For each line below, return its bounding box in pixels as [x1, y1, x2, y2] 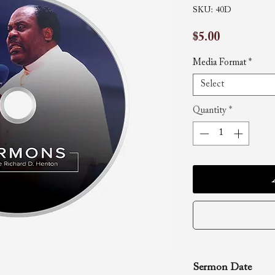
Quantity [193, 106, 227, 115]
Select [201, 80, 224, 89]
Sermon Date [193, 262, 252, 273]
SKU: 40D [193, 6, 231, 15]
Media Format [193, 58, 246, 68]
